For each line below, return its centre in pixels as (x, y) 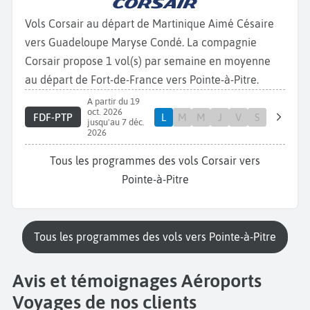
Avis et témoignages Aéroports (137, 280)
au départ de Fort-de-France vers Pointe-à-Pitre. (142, 80)
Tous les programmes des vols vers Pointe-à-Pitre (158, 237)
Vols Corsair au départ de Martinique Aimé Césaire (149, 24)
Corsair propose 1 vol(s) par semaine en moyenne (148, 61)
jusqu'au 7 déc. (116, 122)
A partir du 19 (113, 102)
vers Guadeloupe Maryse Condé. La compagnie (141, 43)
